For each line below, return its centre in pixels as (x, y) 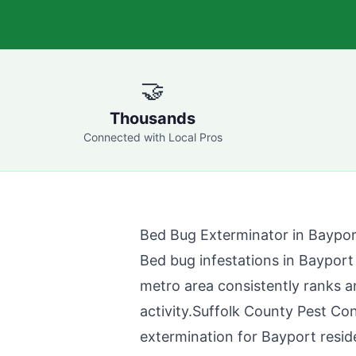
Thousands (153, 118)
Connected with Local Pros (153, 137)
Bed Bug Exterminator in (224, 235)
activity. (166, 311)
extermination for (201, 337)
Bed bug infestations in (219, 260)
